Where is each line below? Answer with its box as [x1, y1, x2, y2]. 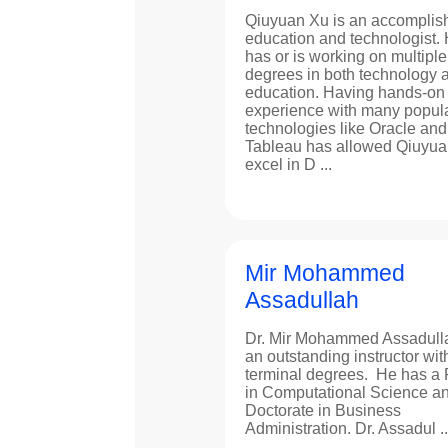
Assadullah [244, 286, 359, 313]
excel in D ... [244, 155, 332, 173]
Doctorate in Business [244, 401, 401, 419]
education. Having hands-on [244, 83, 445, 101]
